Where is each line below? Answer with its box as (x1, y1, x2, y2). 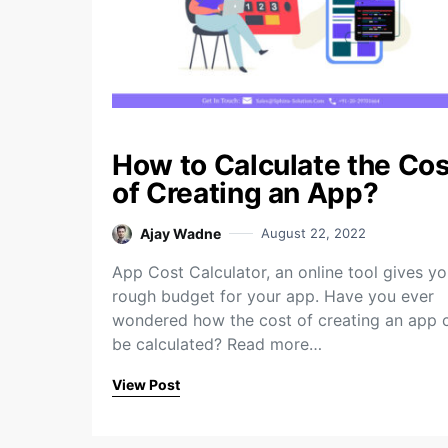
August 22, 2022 (261, 225, 366, 241)
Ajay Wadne (140, 225, 221, 242)
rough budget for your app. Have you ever (112, 286, 434, 306)
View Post (112, 376, 180, 393)
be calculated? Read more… (112, 334, 322, 354)
